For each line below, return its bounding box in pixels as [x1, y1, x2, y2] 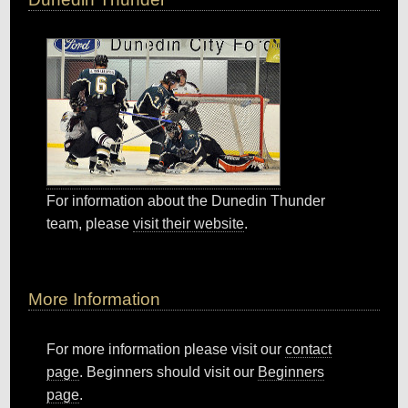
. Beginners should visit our [79, 363, 259, 380]
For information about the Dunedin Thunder [46, 192, 326, 209]
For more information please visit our [46, 341, 286, 357]
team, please [46, 215, 134, 231]
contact [285, 341, 332, 357]
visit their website [133, 215, 245, 231]
